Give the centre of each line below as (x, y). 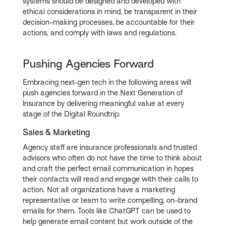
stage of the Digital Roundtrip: (72, 114)
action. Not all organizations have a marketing (99, 189)
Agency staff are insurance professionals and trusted (110, 147)
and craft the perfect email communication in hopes (108, 168)
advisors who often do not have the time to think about (112, 158)
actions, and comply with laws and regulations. (100, 33)
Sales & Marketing (57, 132)
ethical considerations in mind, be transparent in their (110, 12)
